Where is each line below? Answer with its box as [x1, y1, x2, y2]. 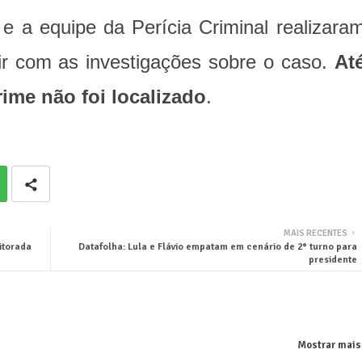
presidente [308, 254, 357, 267]
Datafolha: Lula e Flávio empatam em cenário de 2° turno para [78, 241, 357, 254]
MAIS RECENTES [283, 228, 347, 239]
